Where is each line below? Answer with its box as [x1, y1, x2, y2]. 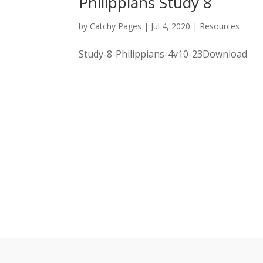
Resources [200, 20, 240, 32]
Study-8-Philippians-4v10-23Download [79, 47, 248, 60]
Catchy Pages [90, 20, 142, 32]
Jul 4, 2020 [151, 20, 191, 32]
